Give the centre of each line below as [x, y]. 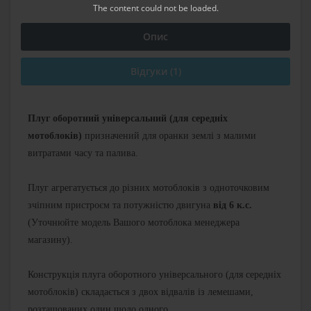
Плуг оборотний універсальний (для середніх [128, 119]
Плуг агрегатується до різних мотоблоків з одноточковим [149, 188]
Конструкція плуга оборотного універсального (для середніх [154, 275]
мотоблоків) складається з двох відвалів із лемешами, [141, 292]
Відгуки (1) [155, 72]
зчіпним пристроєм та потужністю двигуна [120, 205]
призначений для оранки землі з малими [169, 136]
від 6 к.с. [233, 205]
